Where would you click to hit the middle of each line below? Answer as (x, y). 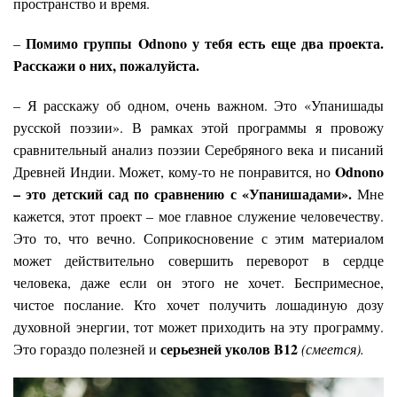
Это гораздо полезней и (87, 349)
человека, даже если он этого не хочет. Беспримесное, (198, 283)
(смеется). (333, 349)
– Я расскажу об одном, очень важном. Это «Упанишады (198, 105)
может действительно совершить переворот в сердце (198, 261)
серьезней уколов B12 (231, 349)
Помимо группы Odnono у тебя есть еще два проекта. (205, 43)
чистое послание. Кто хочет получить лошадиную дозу (198, 305)
